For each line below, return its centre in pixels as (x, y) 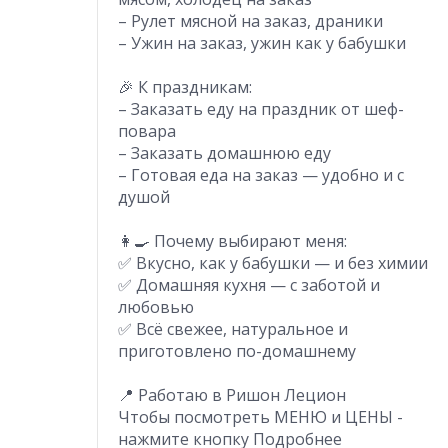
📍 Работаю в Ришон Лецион (232, 394)
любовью (156, 306)
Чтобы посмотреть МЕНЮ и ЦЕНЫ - (260, 416)
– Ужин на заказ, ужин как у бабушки (262, 42)
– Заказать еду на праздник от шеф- (261, 108)
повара (147, 130)
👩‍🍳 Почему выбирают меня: (232, 240)
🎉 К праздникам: (185, 86)
